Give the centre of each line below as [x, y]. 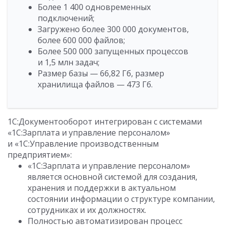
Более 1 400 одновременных [94, 7]
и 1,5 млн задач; [69, 63]
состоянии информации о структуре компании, [121, 199]
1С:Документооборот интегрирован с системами [105, 122]
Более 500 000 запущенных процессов [113, 51]
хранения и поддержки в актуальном [102, 188]
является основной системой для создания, [113, 177]
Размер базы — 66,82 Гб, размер [101, 74]
